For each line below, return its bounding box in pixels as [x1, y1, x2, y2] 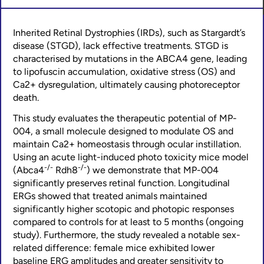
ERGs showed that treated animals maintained [13, 190, 207, 202]
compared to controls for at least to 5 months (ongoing [13, 216, 243, 228]
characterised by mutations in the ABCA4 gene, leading [13, 53, 247, 65]
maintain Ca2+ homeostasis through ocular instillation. [13, 138, 241, 150]
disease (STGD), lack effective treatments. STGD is [13, 40, 228, 52]
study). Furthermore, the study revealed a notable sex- [13, 229, 240, 241]
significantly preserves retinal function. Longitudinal [13, 177, 230, 189]
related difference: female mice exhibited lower [13, 242, 214, 254]
